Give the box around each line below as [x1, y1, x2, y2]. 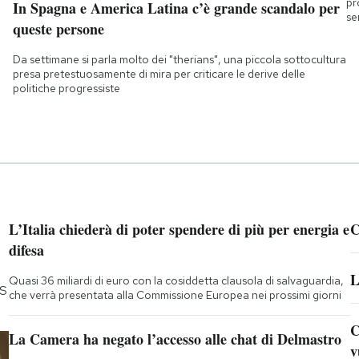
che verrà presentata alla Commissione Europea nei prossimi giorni [8, 288, 341, 303]
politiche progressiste [12, 81, 120, 96]
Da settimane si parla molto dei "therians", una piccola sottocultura [12, 52, 346, 67]
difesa [8, 240, 44, 261]
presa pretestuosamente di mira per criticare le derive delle [12, 67, 305, 82]
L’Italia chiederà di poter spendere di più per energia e [8, 219, 349, 240]
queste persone [12, 18, 104, 40]
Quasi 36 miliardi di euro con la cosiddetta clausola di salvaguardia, [8, 273, 344, 288]
